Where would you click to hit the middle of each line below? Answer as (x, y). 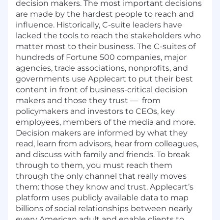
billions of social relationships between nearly (104, 208)
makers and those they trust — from (88, 100)
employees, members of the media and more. (106, 122)
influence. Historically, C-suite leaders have (99, 25)
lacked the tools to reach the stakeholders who (108, 35)
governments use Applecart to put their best (104, 79)
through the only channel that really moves (101, 176)
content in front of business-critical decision (102, 89)
